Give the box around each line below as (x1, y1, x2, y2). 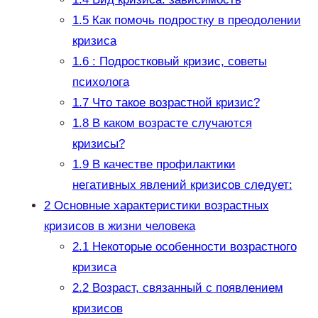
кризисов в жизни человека (43, 219, 195, 233)
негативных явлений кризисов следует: (72, 177, 292, 192)
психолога (72, 75, 129, 89)
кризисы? (72, 136, 125, 150)
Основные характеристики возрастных (50, 198, 269, 212)
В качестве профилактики (88, 157, 236, 171)
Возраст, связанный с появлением (88, 280, 283, 295)
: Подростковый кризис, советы (88, 54, 267, 68)
